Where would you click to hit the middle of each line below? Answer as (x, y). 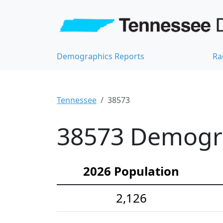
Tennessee (77, 100)
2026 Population (131, 171)
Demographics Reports (101, 56)
